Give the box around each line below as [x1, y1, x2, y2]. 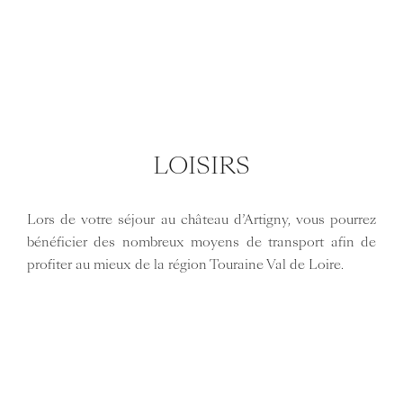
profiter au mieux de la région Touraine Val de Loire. [26, 255, 344, 273]
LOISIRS [153, 148, 250, 183]
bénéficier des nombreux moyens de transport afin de [26, 232, 377, 251]
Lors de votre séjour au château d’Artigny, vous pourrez [26, 210, 377, 228]
